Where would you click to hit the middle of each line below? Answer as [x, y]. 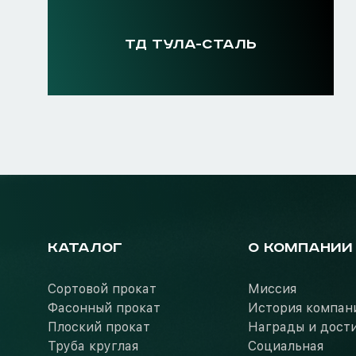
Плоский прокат [99, 327]
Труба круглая [93, 346]
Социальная [286, 346]
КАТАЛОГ [85, 248]
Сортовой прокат [102, 289]
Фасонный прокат [104, 308]
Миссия [272, 289]
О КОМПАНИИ [300, 248]
